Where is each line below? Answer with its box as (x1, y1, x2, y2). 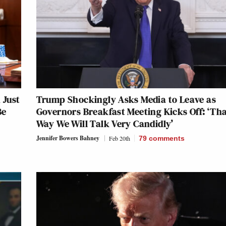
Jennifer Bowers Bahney (36, 133, 99, 142)
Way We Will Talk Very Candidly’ (36, 116, 174, 131)
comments (148, 134, 185, 142)
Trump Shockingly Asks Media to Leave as (36, 92, 216, 106)
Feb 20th (108, 134, 130, 142)
